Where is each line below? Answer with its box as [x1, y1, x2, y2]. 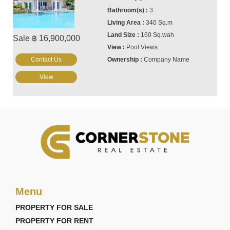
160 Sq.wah [141, 31, 175, 39]
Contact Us [31, 56, 62, 63]
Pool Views [126, 44, 158, 51]
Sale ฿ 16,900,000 [13, 34, 80, 43]
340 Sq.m [146, 19, 173, 26]
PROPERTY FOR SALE [15, 203, 93, 212]
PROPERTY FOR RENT [15, 217, 93, 225]
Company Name [144, 56, 190, 63]
